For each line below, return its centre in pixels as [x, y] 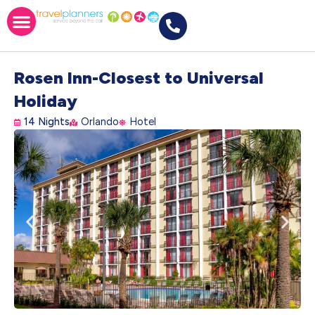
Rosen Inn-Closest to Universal [139, 78]
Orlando [100, 122]
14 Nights [47, 122]
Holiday [46, 101]
